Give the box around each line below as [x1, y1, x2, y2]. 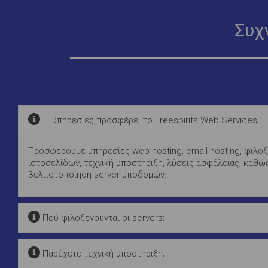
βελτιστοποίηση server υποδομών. [28, 169, 167, 180]
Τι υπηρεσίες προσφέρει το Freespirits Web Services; [40, 114, 259, 126]
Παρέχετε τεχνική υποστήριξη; [40, 248, 165, 259]
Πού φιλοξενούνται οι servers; [40, 212, 165, 223]
